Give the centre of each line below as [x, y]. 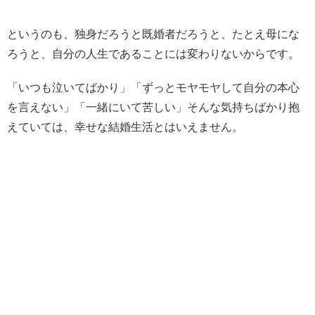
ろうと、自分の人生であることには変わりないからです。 [153, 53]
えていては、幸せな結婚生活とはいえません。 [125, 127]
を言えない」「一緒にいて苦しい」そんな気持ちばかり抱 [153, 107]
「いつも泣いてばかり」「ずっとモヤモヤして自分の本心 [153, 87]
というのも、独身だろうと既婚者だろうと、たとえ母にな [153, 34]
